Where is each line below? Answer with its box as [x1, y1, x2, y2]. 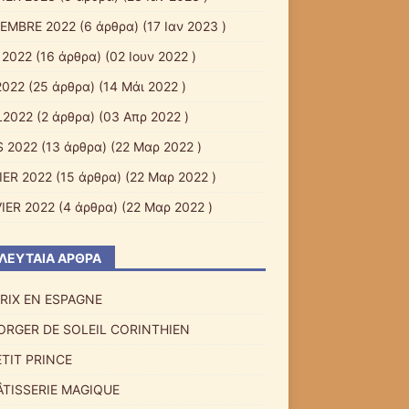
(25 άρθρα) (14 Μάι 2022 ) [24, 78, 186, 94]
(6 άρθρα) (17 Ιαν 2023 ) [75, 17, 226, 34]
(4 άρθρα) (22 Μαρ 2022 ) [54, 198, 213, 215]
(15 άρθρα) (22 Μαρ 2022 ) [51, 168, 216, 184]
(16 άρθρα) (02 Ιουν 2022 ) [31, 47, 196, 64]
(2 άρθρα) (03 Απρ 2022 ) [32, 108, 189, 124]
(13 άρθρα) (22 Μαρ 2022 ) [37, 138, 202, 154]
